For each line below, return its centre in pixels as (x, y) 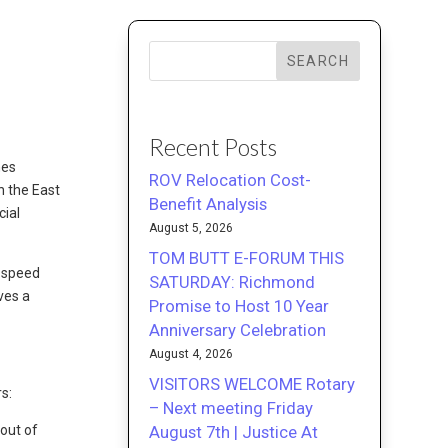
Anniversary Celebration (238, 329)
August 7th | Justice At (234, 431)
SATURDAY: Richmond (232, 281)
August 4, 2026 (191, 353)
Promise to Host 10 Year (239, 305)
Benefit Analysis (208, 203)
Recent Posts (213, 146)
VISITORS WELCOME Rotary (252, 383)
